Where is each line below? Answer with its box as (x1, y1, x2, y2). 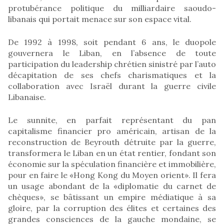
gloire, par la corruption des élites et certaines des (8, 202, 216, 213)
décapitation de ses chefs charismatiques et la (8, 69, 216, 80)
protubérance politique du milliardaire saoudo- (8, 2, 216, 13)
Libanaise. (8, 91, 46, 102)
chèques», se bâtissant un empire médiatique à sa (8, 191, 216, 202)
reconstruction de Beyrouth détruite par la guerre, (8, 136, 216, 147)
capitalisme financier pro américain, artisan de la (8, 125, 216, 136)
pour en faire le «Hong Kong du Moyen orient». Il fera (8, 169, 216, 180)
